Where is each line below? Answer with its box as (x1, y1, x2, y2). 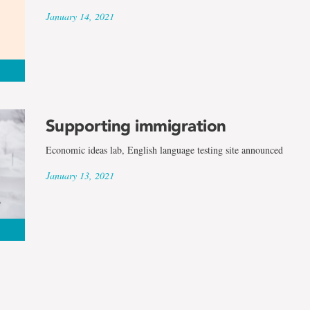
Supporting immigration (45, 116, 226, 136)
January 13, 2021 (45, 169, 114, 183)
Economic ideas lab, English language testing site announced (45, 143, 283, 157)
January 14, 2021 (45, 9, 114, 23)
